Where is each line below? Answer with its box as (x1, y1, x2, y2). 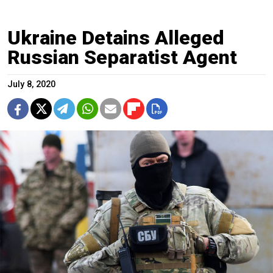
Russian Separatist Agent (7, 45, 237, 69)
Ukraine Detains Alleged (7, 26, 224, 49)
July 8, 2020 (7, 79, 55, 90)
